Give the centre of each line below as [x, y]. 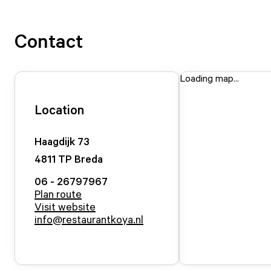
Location [59, 109]
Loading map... [209, 78]
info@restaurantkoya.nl [89, 219]
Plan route [58, 194]
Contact [49, 41]
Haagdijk [55, 141]
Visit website [65, 206]
